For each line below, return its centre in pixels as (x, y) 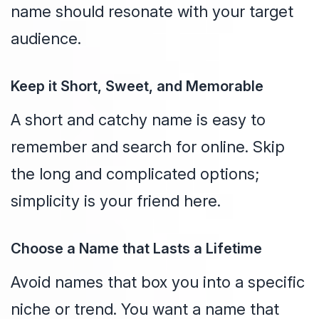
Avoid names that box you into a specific (158, 282)
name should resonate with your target (152, 12)
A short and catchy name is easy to (138, 120)
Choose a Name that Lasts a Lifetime (136, 249)
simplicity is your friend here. (116, 201)
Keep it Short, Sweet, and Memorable (137, 87)
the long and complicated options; (135, 174)
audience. (46, 39)
